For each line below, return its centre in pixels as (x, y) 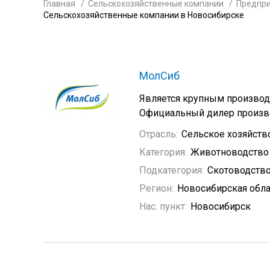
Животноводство (230, 152)
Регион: (156, 188)
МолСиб (159, 76)
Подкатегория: (171, 170)
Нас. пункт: (163, 206)
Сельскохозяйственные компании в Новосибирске (144, 15)
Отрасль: (159, 134)
